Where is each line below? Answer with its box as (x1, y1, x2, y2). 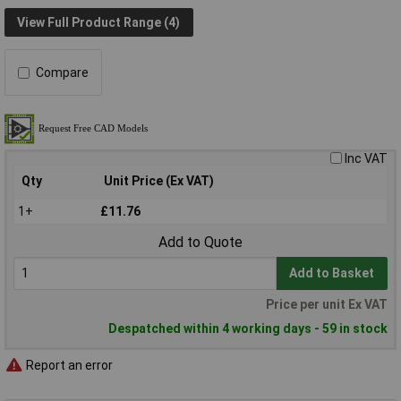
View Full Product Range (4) (17, 14, 181, 30)
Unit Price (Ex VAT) (104, 174, 214, 189)
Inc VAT (345, 151, 388, 166)
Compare (36, 65, 89, 81)
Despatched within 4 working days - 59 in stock (108, 321, 388, 337)
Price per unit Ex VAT (266, 297, 388, 312)
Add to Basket (289, 266, 375, 281)
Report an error (23, 357, 113, 372)
